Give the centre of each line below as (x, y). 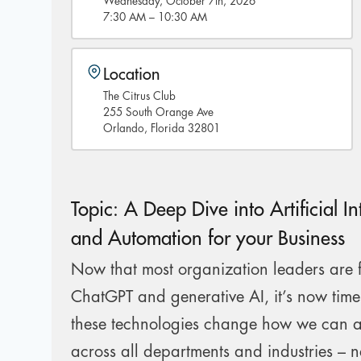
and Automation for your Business (208, 239)
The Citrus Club (139, 96)
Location (131, 74)
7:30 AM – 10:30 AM (155, 17)
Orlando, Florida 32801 (161, 128)
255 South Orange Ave (158, 112)
